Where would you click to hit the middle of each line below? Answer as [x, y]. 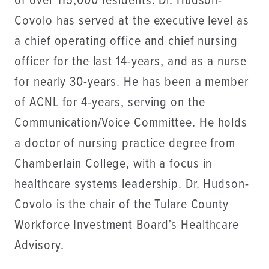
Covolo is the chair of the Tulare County [122, 205]
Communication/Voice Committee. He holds [131, 123]
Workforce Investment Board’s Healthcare [127, 225]
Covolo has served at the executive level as [132, 21]
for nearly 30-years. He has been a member [131, 82]
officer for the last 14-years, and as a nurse [131, 62]
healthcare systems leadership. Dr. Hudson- [132, 184]
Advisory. [39, 246]
